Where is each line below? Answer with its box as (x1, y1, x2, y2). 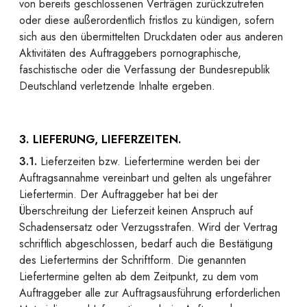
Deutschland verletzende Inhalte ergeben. (19, 78, 215, 94)
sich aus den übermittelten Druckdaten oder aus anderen (19, 29, 283, 45)
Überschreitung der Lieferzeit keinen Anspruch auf (19, 203, 253, 219)
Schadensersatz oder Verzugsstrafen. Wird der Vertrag (19, 219, 278, 235)
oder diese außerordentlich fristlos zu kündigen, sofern (19, 12, 274, 28)
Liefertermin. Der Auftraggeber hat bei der (19, 186, 218, 202)
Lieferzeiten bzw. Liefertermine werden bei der (37, 153, 260, 169)
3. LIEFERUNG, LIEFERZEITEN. (19, 131, 182, 147)
